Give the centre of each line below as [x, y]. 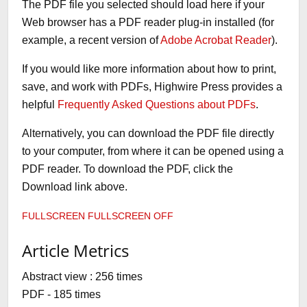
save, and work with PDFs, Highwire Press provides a [152, 86]
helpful [40, 104]
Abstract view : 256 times [83, 276]
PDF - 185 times [62, 294]
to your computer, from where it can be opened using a [153, 151]
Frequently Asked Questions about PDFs [157, 104]
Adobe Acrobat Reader [216, 40]
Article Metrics [76, 250]
